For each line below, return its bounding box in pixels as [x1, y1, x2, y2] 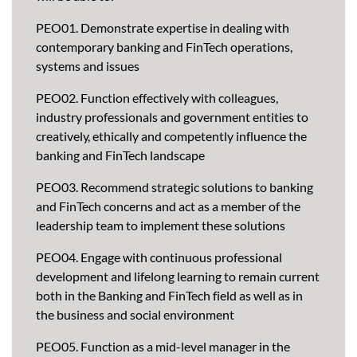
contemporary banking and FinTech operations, [36, 39, 292, 55]
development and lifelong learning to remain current [36, 269, 320, 284]
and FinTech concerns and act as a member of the [36, 198, 300, 214]
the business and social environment [36, 307, 234, 323]
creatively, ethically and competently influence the [36, 128, 307, 144]
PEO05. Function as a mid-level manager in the [36, 339, 290, 355]
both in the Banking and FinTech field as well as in [36, 288, 303, 304]
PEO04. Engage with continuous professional [36, 249, 282, 265]
